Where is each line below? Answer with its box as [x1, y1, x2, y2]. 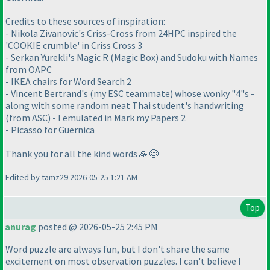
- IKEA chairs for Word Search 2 [5, 75, 131, 88]
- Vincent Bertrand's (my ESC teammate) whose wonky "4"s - [5, 87, 254, 100]
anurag [5, 221, 36, 233]
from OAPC [5, 63, 52, 76]
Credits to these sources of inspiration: [5, 15, 165, 28]
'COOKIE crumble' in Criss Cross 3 [5, 39, 142, 52]
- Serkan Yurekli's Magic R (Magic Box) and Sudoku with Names [5, 51, 258, 64]
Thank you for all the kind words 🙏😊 [5, 148, 159, 160]
